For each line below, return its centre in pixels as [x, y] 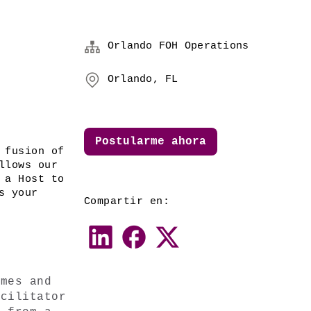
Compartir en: [127, 202]
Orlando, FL [143, 79]
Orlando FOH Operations [178, 46]
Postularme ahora [150, 142]
